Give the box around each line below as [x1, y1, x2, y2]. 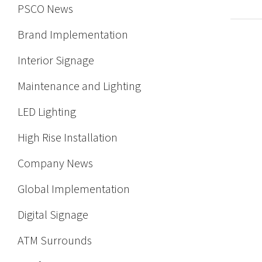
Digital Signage [18, 208, 88, 223]
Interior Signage [18, 53, 94, 68]
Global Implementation [18, 182, 130, 197]
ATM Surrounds [18, 233, 92, 249]
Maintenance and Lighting [18, 79, 141, 94]
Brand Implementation [18, 27, 128, 43]
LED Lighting [18, 105, 76, 120]
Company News [18, 156, 93, 171]
